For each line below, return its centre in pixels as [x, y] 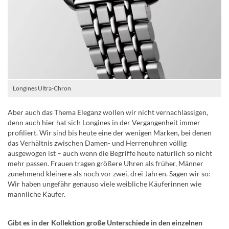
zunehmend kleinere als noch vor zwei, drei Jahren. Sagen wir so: [109, 174]
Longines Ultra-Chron [42, 88]
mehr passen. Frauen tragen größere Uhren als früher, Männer [106, 164]
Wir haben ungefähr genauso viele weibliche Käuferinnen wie [105, 184]
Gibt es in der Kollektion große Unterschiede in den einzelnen [105, 223]
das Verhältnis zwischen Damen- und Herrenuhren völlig [97, 143]
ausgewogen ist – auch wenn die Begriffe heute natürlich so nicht [110, 153]
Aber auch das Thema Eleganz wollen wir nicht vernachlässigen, [108, 112]
